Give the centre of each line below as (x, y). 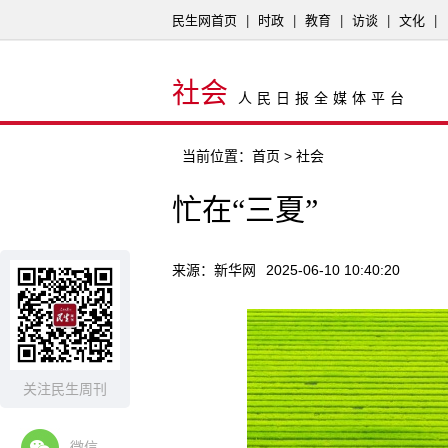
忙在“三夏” (245, 209)
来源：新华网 (214, 270)
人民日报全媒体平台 (323, 98)
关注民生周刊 (65, 389)
